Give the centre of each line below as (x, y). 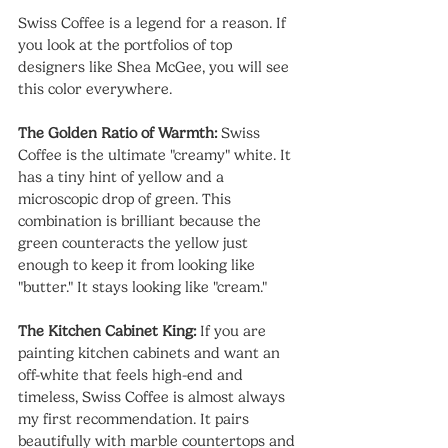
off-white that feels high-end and (132, 374)
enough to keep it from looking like (138, 264)
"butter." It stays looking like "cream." (142, 286)
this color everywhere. (95, 88)
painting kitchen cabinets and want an (151, 352)
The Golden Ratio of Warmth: (117, 132)
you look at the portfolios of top (127, 44)
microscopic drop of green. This (126, 198)
